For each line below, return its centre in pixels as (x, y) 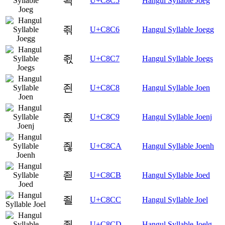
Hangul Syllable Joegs (178, 58)
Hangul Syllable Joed (176, 175)
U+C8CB (105, 175)
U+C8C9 (105, 117)
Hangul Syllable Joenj (177, 117)
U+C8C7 (105, 58)
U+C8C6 (105, 29)
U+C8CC (105, 199)
